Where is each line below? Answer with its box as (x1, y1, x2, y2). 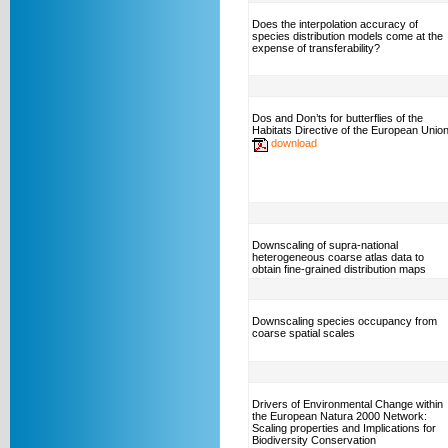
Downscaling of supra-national (252, 239, 398, 251)
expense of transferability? (252, 42, 380, 54)
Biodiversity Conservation (252, 434, 376, 446)
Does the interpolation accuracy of (252, 18, 418, 30)
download (271, 136, 317, 149)
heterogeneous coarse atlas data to (252, 251, 424, 263)
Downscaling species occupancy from (252, 315, 437, 327)
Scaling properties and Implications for (252, 422, 436, 434)
